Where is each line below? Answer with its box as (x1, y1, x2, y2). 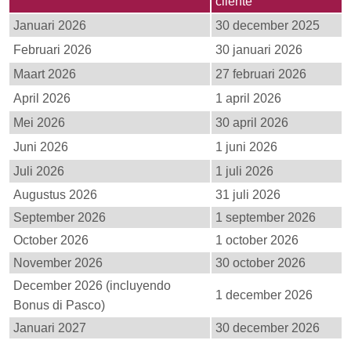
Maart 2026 (13, 67, 76, 81)
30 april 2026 (215, 115, 288, 129)
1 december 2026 (215, 288, 313, 302)
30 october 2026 (215, 255, 306, 270)
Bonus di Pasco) (13, 298, 105, 312)
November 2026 (13, 255, 103, 270)
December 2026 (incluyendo (13, 278, 171, 292)
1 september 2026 (215, 210, 316, 224)
